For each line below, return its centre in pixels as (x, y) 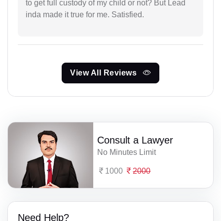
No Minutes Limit (127, 152)
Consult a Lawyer (135, 140)
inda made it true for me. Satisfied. (85, 15)
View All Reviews (105, 73)
